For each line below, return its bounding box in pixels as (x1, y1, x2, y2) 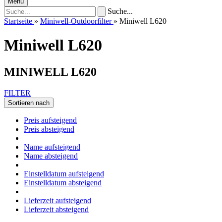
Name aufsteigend (24, 142, 80, 151)
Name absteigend (24, 151, 78, 160)
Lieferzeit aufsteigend (24, 196, 91, 205)
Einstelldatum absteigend (24, 178, 102, 187)
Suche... (108, 7, 133, 15)
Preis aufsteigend (24, 115, 77, 124)
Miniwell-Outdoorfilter (40, 17, 111, 25)
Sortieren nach (8, 99, 50, 107)
